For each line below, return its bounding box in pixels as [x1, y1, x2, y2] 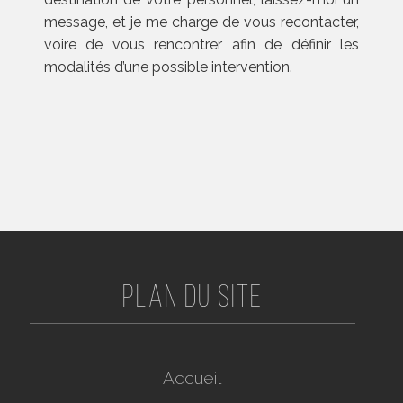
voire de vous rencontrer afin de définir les [43, 36, 360, 54]
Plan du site [121, 283, 263, 316]
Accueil [163, 368, 222, 389]
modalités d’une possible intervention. [43, 58, 292, 76]
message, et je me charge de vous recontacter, [43, 13, 360, 31]
